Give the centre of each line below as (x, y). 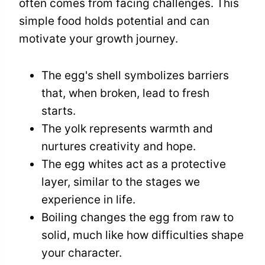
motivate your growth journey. (98, 39)
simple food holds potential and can (114, 21)
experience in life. (88, 200)
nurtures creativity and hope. (119, 147)
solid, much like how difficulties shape (143, 235)
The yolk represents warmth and (127, 129)
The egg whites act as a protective (134, 164)
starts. (59, 111)
